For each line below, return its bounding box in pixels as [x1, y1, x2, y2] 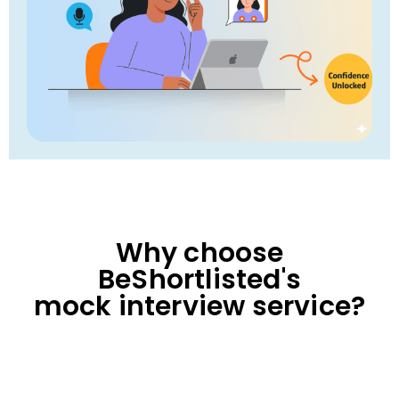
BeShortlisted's [98, 261, 301, 299]
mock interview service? [33, 288, 366, 326]
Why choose [115, 234, 284, 273]
